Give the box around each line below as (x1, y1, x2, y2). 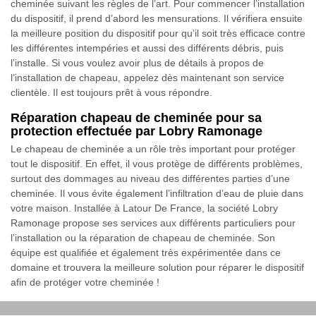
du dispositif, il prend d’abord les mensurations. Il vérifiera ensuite (11, 12, 303, 24)
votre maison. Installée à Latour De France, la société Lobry (11, 202, 278, 214)
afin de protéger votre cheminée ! (11, 276, 159, 288)
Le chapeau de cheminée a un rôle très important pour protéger (11, 142, 296, 154)
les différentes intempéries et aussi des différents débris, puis (11, 42, 284, 54)
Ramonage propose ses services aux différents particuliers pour (11, 217, 296, 229)
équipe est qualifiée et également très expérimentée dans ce (11, 246, 281, 258)
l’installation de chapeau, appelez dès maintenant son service (11, 71, 284, 83)
